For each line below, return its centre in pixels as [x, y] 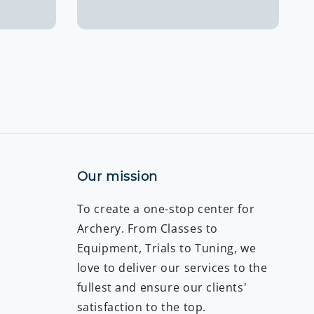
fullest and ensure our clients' [162, 288]
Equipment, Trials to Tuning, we [166, 248]
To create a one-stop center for [166, 209]
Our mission [117, 177]
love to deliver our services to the [172, 268]
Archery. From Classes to [147, 229]
